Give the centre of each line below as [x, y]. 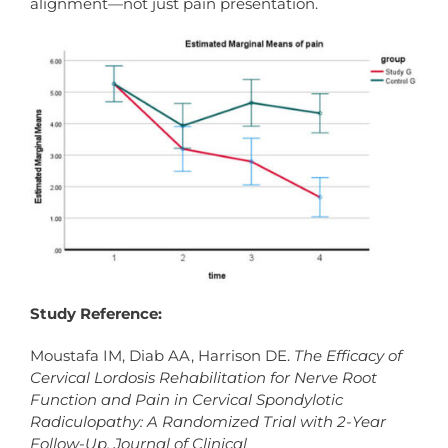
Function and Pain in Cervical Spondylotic [186, 400]
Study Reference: [95, 314]
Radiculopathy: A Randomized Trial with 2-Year [207, 422]
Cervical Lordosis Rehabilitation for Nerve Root [203, 378]
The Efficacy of [347, 356]
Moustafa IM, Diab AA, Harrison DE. [161, 356]
